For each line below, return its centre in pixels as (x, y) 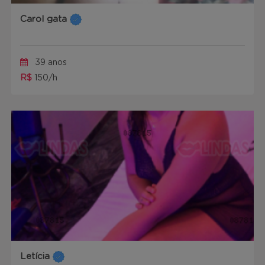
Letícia (35, 256)
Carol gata (43, 19)
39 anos (51, 63)
